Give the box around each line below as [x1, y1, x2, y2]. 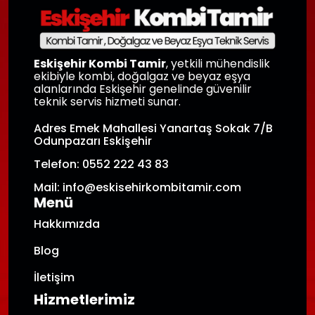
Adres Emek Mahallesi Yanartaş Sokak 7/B [34, 120, 273, 137]
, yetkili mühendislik [166, 56, 270, 72]
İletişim [34, 269, 75, 286]
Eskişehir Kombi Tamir [34, 56, 166, 72]
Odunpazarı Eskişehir [34, 133, 152, 150]
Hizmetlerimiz [34, 290, 135, 310]
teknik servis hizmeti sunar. [34, 94, 181, 110]
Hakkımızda [34, 216, 100, 233]
